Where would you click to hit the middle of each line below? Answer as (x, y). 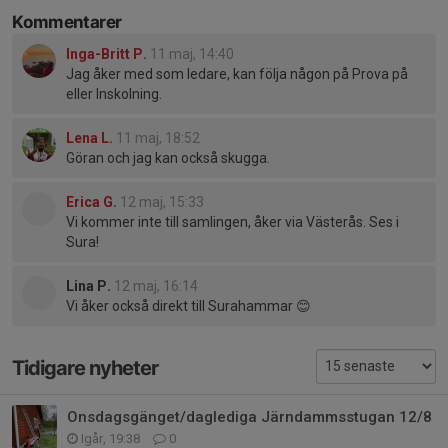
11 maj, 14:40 (192, 54)
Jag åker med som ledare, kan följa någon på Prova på (237, 74)
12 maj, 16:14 (156, 286)
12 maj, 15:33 (162, 202)
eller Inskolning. (114, 94)
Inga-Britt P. (106, 54)
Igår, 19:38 (110, 438)
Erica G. (91, 202)
